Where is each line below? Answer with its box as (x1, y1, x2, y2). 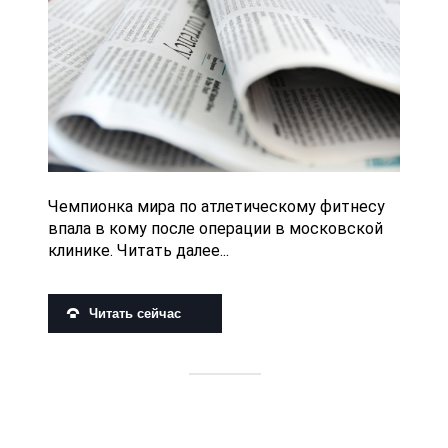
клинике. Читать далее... (48, 240, 229, 260)
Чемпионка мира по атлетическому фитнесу (48, 196, 385, 216)
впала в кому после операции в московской (48, 218, 383, 238)
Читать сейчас (89, 305, 181, 321)
